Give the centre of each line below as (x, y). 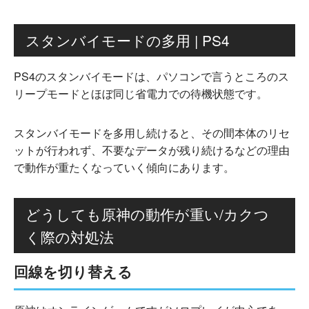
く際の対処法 (70, 236)
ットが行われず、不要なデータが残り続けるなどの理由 (152, 150)
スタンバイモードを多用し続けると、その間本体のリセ (152, 132)
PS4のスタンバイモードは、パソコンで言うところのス (151, 76)
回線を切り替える (73, 271)
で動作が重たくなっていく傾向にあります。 (124, 167)
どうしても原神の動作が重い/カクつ (147, 213)
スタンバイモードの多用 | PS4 (128, 40)
